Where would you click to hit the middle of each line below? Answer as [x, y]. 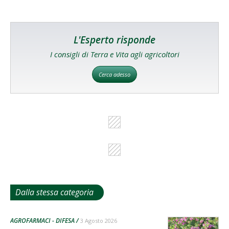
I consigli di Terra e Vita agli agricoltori [114, 54]
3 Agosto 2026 [99, 220]
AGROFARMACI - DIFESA [42, 220]
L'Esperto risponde [114, 40]
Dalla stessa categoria [54, 192]
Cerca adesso [114, 74]
